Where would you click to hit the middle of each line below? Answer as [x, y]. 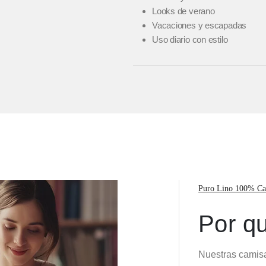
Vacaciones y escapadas [199, 26]
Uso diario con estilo [190, 40]
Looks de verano [183, 11]
